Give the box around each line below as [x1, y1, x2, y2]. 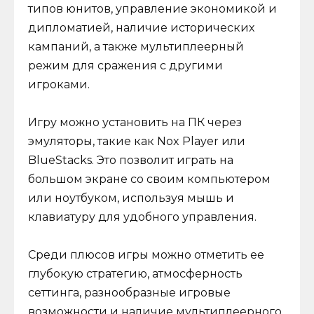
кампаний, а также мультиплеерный [28, 39, 244, 53]
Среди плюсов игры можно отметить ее [28, 247, 264, 261]
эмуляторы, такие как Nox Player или [28, 134, 245, 148]
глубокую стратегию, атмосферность [28, 266, 243, 280]
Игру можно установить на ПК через [28, 115, 242, 129]
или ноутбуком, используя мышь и [28, 191, 234, 205]
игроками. [28, 77, 90, 91]
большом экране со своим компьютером [28, 172, 271, 186]
